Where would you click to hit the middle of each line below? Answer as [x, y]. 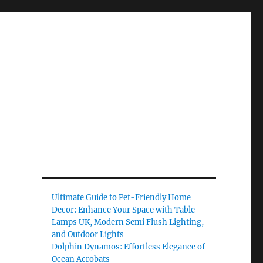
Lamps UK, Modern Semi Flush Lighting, [128, 222]
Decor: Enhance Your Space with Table [124, 210]
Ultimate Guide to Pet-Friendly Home [122, 198]
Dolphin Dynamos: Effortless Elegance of [129, 247]
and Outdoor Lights [88, 235]
